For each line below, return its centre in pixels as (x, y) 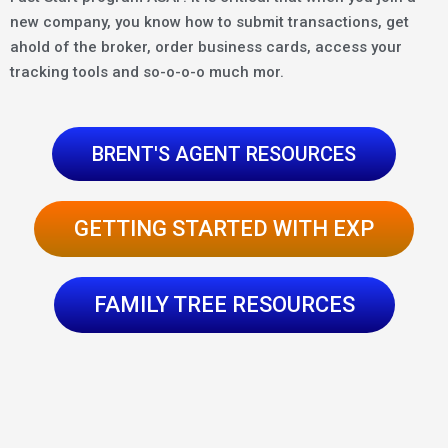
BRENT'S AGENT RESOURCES (224, 153)
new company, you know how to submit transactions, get (209, 21)
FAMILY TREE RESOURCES (224, 304)
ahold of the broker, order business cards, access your (206, 46)
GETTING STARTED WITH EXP (224, 228)
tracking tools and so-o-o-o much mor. (147, 71)
